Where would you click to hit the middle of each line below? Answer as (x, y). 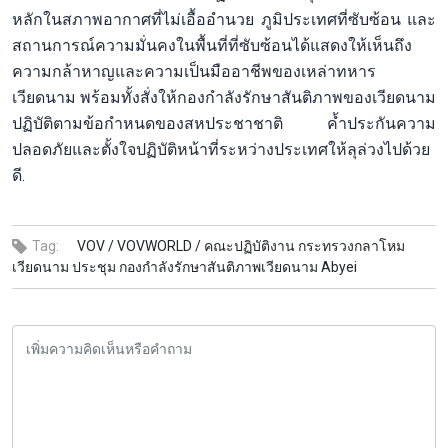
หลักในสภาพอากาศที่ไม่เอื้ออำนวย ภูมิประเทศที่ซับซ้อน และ (224, 19)
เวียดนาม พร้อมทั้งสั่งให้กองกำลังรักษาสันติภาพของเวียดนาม (224, 97)
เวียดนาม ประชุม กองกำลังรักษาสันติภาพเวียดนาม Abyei (184, 266)
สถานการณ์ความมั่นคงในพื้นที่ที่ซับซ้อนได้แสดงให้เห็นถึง (212, 45)
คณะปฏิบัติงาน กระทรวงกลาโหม (304, 245)
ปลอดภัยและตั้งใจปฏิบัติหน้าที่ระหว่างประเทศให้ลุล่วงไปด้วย (221, 149)
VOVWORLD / (159, 245)
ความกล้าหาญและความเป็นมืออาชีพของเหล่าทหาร (194, 71)
